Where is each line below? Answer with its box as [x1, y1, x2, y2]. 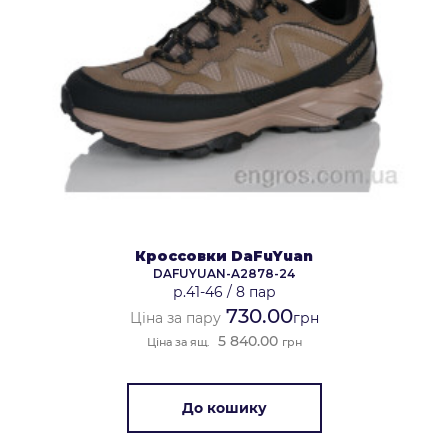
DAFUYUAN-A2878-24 [153, 266, 295, 282]
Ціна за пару [129, 309, 221, 328]
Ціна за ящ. [146, 335, 210, 350]
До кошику [181, 399, 267, 418]
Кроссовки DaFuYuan [135, 247, 313, 266]
